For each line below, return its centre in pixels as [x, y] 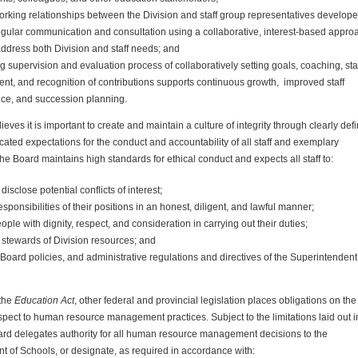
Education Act [44, 300]
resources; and [122, 240]
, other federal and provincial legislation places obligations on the [215, 300]
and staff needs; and [135, 48]
